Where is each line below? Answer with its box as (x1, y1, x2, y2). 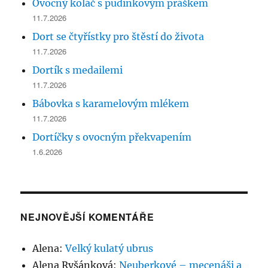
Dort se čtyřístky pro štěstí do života (32, 31, 205, 43)
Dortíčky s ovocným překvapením (32, 131, 192, 144)
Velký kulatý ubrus (65, 242, 154, 255)
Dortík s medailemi (32, 64, 123, 77)
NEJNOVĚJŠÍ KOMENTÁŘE (20, 210, 154, 224)
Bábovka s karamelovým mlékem (32, 98, 190, 110)
